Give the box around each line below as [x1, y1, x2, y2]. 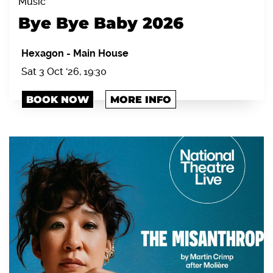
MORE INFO [110, 93, 171, 105]
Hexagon [21, 47, 66, 59]
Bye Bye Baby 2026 [18, 13, 183, 33]
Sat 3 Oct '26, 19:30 [21, 65, 107, 77]
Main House [73, 47, 129, 59]
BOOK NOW [26, 93, 89, 105]
